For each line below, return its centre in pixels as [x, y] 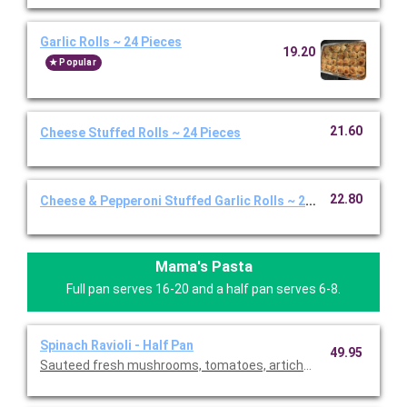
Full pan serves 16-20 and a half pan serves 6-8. [203, 289]
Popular [78, 63]
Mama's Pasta [203, 267]
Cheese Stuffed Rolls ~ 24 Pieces [140, 133]
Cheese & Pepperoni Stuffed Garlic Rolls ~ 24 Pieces [198, 201]
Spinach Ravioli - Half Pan [117, 346]
